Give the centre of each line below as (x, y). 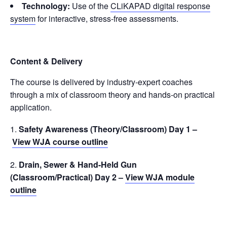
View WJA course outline (60, 141)
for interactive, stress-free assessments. (107, 18)
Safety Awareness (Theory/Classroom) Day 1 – (108, 129)
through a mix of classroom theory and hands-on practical (112, 94)
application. (31, 107)
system (23, 18)
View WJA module (160, 177)
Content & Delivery (46, 61)
